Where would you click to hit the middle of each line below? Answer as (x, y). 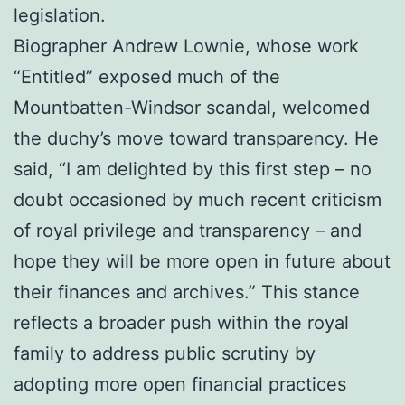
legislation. (60, 15)
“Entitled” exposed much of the (147, 76)
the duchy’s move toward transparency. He (196, 138)
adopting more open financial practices (180, 384)
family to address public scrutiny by (165, 353)
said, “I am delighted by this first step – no (193, 169)
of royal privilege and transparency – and (188, 230)
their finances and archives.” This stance (187, 292)
